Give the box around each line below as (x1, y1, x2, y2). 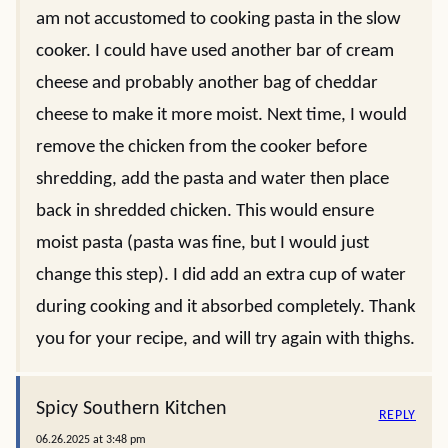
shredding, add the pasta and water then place (36, 170, 389, 189)
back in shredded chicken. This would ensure (36, 202, 374, 221)
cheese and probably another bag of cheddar (36, 74, 378, 93)
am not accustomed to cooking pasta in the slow (36, 10, 401, 29)
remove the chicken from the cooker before (36, 138, 367, 157)
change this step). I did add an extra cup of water (36, 266, 406, 285)
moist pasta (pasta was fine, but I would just (36, 234, 369, 253)
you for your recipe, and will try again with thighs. (36, 330, 415, 349)
